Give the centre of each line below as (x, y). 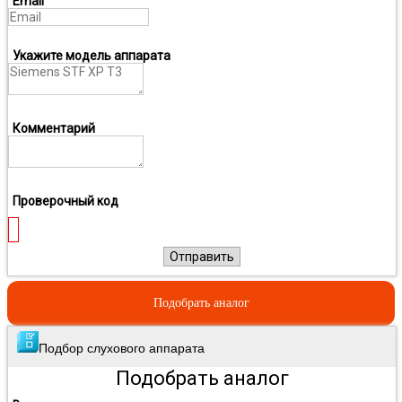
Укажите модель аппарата (92, 55)
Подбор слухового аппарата (122, 348)
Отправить (202, 256)
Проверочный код (66, 201)
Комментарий (54, 128)
